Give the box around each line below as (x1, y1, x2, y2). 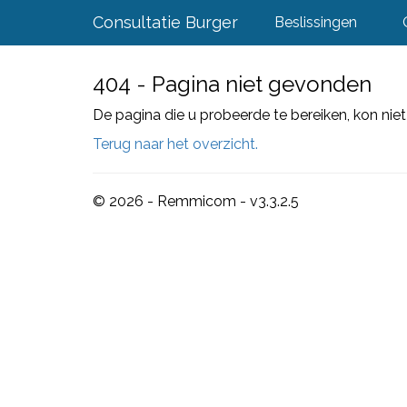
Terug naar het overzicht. (93, 135, 258, 153)
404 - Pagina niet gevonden (93, 71, 372, 97)
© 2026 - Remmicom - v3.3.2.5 (93, 193, 299, 210)
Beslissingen (274, 14, 357, 31)
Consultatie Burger (93, 13, 238, 32)
